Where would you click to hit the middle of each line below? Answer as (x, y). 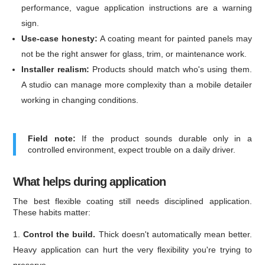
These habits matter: (52, 212)
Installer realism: (55, 69)
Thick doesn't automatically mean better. (174, 234)
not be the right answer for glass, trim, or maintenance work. (134, 54)
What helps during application (90, 181)
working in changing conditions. (80, 100)
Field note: (52, 138)
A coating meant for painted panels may (175, 38)
